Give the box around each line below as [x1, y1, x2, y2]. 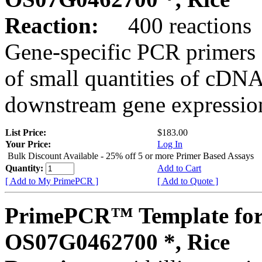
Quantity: [5, 163, 46, 173]
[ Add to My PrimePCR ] [5, 175, 98, 186]
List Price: [5, 127, 49, 137]
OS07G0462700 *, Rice [5, 229, 230, 254]
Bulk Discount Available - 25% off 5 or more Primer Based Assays [8, 150, 254, 161]
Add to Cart [157, 163, 201, 173]
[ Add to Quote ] [157, 175, 218, 186]
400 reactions [105, 12, 251, 38]
